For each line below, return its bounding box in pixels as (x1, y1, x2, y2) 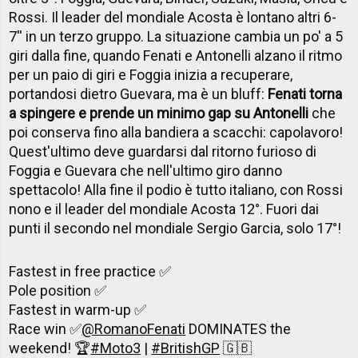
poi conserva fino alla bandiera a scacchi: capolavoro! (9, 124, 344, 141)
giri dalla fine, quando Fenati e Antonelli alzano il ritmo (9, 47, 343, 65)
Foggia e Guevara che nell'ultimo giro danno (9, 162, 283, 180)
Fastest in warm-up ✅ (9, 301, 147, 319)
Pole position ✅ (9, 282, 107, 300)
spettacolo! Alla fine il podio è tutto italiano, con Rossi (9, 181, 344, 199)
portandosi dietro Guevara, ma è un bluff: (9, 86, 268, 103)
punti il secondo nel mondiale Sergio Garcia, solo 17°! (9, 220, 342, 237)
